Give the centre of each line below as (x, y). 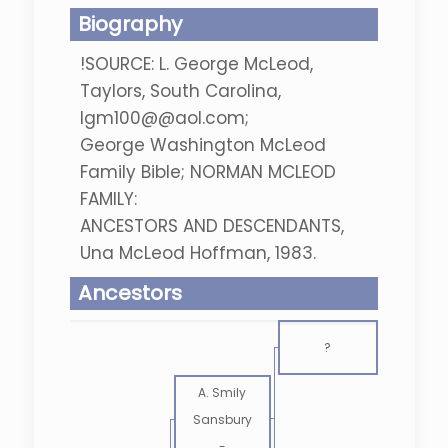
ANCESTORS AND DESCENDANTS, (211, 226)
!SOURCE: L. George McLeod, (196, 64)
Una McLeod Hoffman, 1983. (197, 253)
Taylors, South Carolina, (180, 91)
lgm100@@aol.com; (164, 118)
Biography (129, 24)
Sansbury (222, 419)
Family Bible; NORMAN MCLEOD (207, 172)
